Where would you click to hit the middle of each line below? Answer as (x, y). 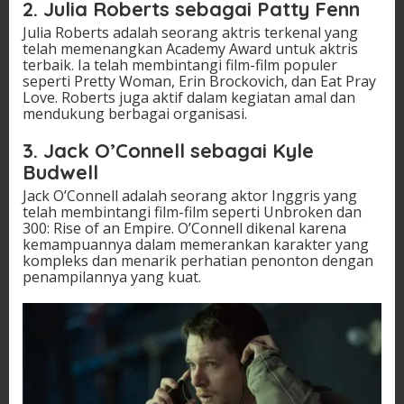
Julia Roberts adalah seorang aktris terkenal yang (190, 32)
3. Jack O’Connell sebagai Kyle (168, 150)
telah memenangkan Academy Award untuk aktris (190, 48)
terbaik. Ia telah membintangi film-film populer (180, 64)
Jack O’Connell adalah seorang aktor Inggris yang (190, 195)
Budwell (60, 172)
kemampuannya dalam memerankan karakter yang (196, 244)
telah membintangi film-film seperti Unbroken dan (192, 211)
